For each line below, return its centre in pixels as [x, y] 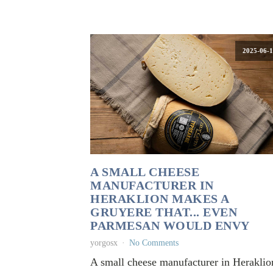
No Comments [154, 243]
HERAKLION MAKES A [160, 198]
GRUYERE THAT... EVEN [164, 212]
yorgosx [104, 243]
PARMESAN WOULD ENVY [170, 225]
